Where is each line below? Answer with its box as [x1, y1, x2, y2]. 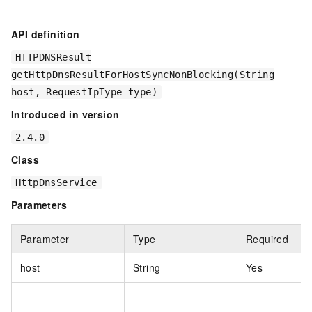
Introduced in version [11, 107, 120, 122]
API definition [11, 27, 80, 42]
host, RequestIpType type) [11, 86, 157, 98]
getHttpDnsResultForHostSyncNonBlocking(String [11, 69, 274, 81]
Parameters [11, 198, 67, 212]
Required [246, 232, 289, 247]
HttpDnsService [15, 177, 97, 189]
